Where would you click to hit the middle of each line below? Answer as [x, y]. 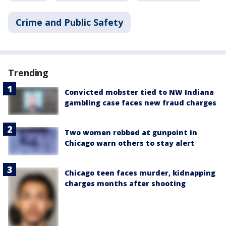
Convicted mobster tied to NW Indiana [139, 92]
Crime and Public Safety [69, 22]
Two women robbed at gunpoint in [131, 133]
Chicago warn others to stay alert [130, 143]
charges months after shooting [125, 184]
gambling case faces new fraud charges [140, 102]
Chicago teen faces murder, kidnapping [140, 173]
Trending [29, 72]
